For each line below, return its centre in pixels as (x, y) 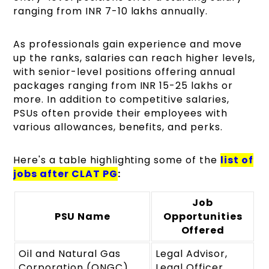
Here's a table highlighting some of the (117, 160)
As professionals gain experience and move (128, 44)
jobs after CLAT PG (65, 174)
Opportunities (203, 216)
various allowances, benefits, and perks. (118, 127)
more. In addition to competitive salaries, (121, 99)
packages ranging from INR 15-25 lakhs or (123, 85)
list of (237, 160)
